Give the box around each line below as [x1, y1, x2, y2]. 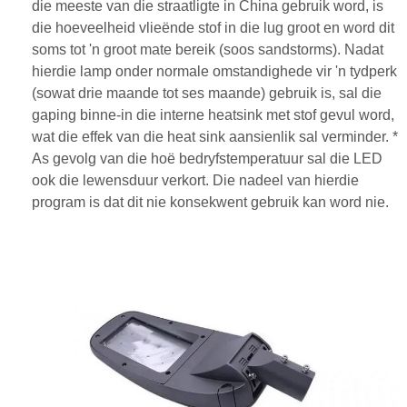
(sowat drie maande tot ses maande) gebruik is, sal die [32, 85, 382, 101]
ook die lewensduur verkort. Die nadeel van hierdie [32, 173, 359, 188]
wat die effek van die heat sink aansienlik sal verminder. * [32, 129, 398, 144]
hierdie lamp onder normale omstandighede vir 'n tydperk [32, 64, 397, 79]
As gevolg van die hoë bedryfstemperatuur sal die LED [32, 151, 382, 166]
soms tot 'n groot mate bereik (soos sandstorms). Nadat [32, 42, 383, 57]
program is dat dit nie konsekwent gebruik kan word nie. [32, 194, 389, 210]
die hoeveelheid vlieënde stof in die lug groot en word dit [32, 20, 394, 35]
